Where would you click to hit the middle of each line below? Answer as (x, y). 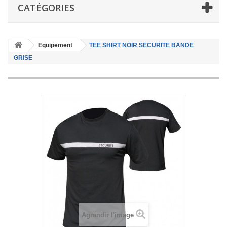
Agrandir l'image (108, 215)
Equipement (55, 45)
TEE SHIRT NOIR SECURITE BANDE (141, 45)
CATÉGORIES (46, 7)
